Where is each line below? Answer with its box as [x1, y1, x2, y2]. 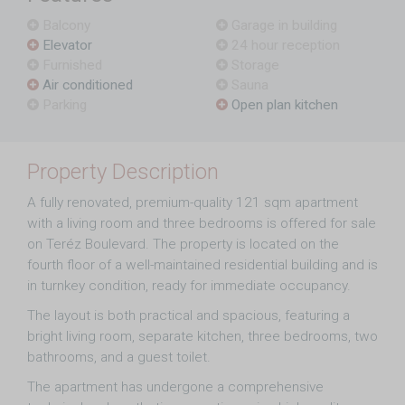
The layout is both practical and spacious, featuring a [27, 307, 350, 324]
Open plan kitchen [228, 97, 338, 113]
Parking [39, 97, 87, 113]
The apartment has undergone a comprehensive [27, 379, 324, 395]
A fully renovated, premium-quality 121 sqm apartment [27, 194, 358, 211]
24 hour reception [228, 37, 340, 53]
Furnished [39, 57, 102, 73]
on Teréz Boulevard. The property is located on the [27, 236, 339, 252]
